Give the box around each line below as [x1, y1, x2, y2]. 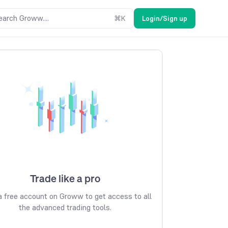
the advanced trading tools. [19, 202, 111, 213]
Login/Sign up [142, 14, 187, 23]
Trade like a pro [30, 172, 100, 185]
